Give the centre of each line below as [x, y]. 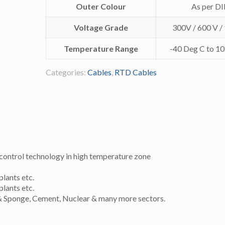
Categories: [66, 72]
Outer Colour [101, 6]
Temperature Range [101, 48]
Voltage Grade [101, 27]
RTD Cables [135, 72]
